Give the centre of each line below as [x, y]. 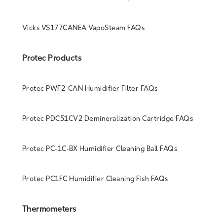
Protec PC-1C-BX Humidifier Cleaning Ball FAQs [100, 148]
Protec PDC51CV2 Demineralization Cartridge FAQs [108, 118]
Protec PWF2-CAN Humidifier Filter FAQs [90, 88]
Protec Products [52, 58]
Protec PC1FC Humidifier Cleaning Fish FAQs [95, 179]
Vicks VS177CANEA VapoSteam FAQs [83, 28]
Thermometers [49, 209]
